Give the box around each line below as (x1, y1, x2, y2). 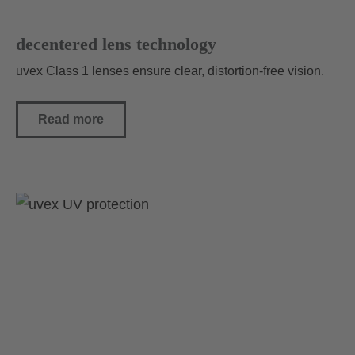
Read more (38, 113, 104, 127)
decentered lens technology (16, 34, 216, 55)
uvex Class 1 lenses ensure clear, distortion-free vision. (16, 64, 324, 78)
